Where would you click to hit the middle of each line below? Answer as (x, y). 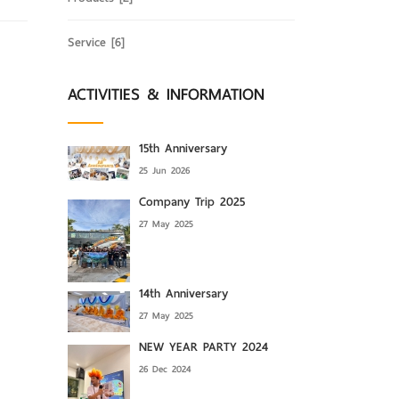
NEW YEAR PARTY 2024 (204, 347)
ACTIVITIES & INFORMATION (166, 94)
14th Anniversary (183, 293)
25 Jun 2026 (164, 170)
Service (90, 42)
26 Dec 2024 (165, 369)
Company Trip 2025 (192, 202)
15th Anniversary (183, 148)
